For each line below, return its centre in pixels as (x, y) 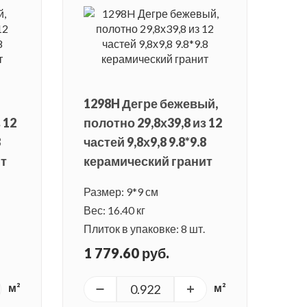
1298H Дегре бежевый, (151, 104)
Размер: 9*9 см (121, 192)
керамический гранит (148, 161)
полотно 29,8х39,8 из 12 (153, 123)
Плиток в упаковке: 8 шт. (144, 229)
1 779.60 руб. (126, 253)
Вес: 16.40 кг (114, 210)
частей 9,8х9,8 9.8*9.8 (145, 142)
